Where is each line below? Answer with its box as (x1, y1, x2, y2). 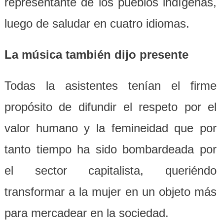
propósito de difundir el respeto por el (4, 100, 217, 113)
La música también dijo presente (4, 48, 188, 61)
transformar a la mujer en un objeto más (4, 185, 217, 198)
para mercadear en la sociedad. (4, 206, 169, 220)
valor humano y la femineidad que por (4, 121, 217, 135)
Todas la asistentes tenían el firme (4, 79, 217, 92)
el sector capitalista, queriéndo (4, 164, 217, 177)
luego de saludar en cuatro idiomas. (4, 17, 189, 30)
